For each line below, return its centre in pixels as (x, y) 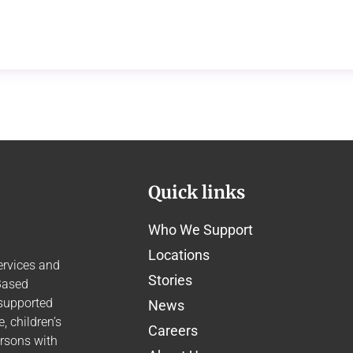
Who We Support (201, 230)
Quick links (197, 193)
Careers (173, 331)
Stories (170, 281)
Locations (179, 255)
